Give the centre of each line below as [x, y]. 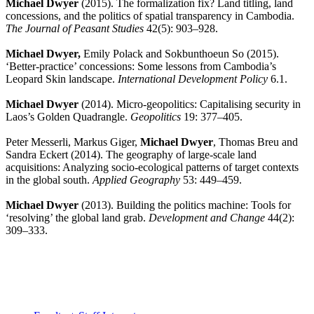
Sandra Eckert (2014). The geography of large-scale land [131, 155]
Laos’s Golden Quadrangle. [68, 117]
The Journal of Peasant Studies [75, 29]
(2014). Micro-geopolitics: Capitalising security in [190, 104]
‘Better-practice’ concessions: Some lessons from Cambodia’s [141, 67]
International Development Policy [193, 79]
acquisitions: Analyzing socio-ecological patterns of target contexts [152, 168]
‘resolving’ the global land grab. [77, 218]
